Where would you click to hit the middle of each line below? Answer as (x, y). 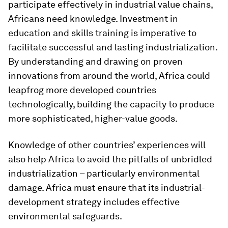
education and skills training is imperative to (102, 33)
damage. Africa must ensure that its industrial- (107, 188)
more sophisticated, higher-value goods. (93, 118)
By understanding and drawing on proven (95, 61)
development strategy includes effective (94, 202)
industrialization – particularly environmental (104, 173)
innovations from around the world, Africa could (109, 76)
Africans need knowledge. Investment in (93, 19)
